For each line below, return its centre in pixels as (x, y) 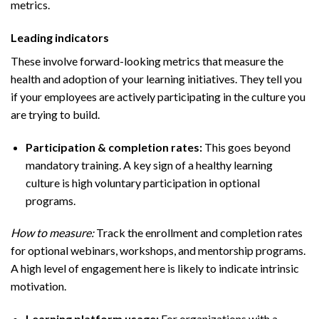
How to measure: (52, 233)
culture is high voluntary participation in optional (142, 182)
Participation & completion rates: (114, 147)
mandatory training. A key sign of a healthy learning (149, 164)
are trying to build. (55, 114)
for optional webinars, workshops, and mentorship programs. (158, 251)
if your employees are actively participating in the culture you (158, 96)
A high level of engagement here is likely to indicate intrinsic (155, 268)
